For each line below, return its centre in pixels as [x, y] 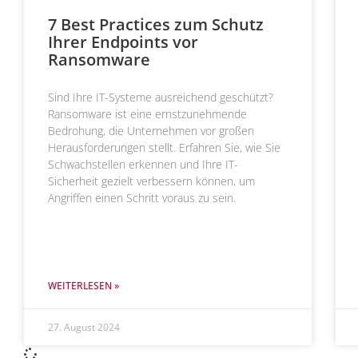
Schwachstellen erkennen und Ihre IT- [143, 164]
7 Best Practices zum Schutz [156, 24]
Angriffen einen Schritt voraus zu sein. [142, 197]
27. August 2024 [84, 327]
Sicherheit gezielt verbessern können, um [151, 181]
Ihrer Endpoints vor [123, 42]
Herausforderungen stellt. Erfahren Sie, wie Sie [164, 147]
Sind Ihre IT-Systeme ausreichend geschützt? [161, 97]
